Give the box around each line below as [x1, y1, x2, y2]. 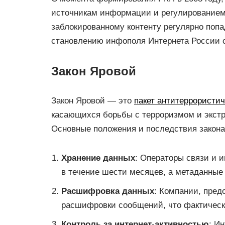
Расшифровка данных [61, 186, 154, 196]
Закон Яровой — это [51, 96, 134, 105]
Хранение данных [61, 153, 135, 163]
